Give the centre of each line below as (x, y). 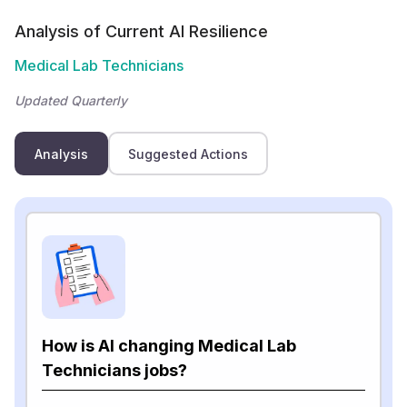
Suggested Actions (188, 154)
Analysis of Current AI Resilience (141, 31)
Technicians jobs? (114, 370)
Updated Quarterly (71, 100)
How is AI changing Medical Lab (169, 346)
